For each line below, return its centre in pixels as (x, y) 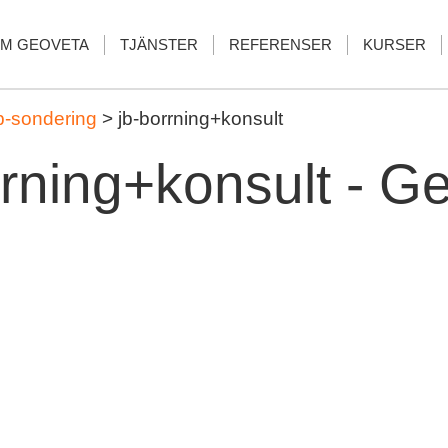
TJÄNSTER (159, 44)
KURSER (394, 44)
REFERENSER (280, 44)
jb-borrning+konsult (200, 118)
